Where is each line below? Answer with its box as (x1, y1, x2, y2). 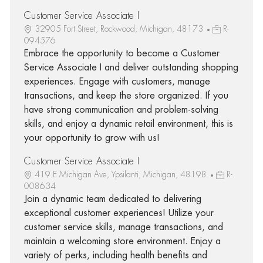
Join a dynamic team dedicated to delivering (23, 194, 201, 204)
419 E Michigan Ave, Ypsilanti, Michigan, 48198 (34, 170, 209, 178)
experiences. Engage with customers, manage (23, 76, 210, 86)
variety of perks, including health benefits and (23, 250, 207, 260)
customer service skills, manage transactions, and (23, 222, 223, 232)
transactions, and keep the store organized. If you (23, 90, 228, 100)
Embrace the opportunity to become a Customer (23, 48, 220, 58)
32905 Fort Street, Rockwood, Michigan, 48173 (34, 24, 205, 33)
